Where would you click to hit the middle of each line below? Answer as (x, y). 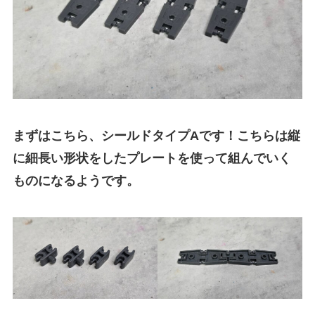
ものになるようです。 (76, 180)
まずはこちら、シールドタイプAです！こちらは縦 (156, 135)
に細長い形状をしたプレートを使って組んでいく (152, 158)
